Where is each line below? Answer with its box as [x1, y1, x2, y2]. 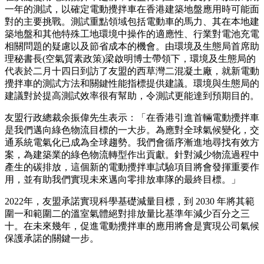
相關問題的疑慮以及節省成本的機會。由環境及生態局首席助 [5, 41, 259, 51]
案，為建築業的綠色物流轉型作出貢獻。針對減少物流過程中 [5, 149, 259, 160]
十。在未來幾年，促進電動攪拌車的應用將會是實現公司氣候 [5, 220, 259, 231]
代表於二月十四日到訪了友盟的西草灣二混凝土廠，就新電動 [5, 65, 259, 76]
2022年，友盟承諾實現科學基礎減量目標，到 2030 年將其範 [5, 196, 255, 206]
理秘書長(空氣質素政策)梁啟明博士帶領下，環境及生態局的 [5, 53, 256, 64]
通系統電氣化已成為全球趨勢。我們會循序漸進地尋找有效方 [5, 137, 259, 147]
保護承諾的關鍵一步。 [5, 233, 99, 243]
